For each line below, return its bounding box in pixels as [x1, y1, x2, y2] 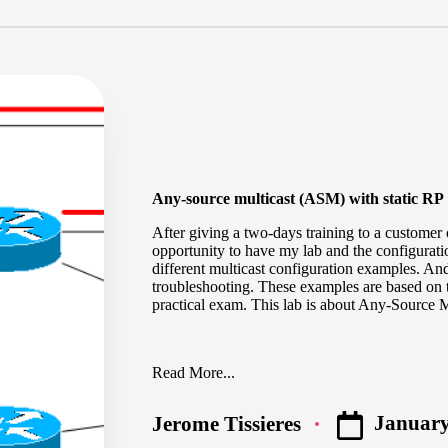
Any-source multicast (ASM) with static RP [152, 190, 444, 208]
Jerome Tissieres [152, 411, 301, 435]
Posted [150, 421, 211, 445]
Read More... [152, 363, 235, 381]
